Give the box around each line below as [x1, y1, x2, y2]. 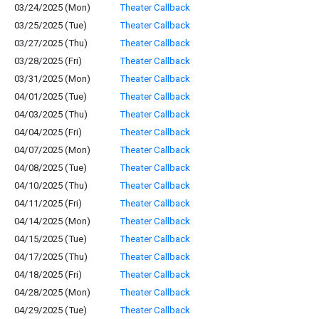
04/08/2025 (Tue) [14, 162, 87, 173]
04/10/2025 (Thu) [14, 180, 88, 191]
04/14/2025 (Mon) [14, 216, 90, 226]
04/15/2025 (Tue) [14, 234, 87, 244]
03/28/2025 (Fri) [14, 56, 82, 66]
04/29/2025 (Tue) [14, 305, 87, 315]
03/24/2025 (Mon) [14, 2, 90, 13]
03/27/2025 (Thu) [14, 38, 88, 48]
